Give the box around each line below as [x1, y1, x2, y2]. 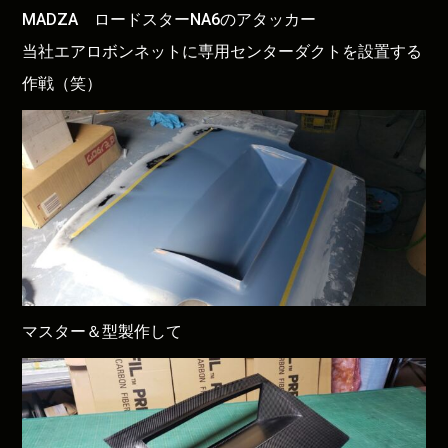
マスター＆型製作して [22, 321, 183, 341]
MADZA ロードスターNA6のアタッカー [22, 9, 317, 29]
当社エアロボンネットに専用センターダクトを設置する [22, 41, 423, 61]
